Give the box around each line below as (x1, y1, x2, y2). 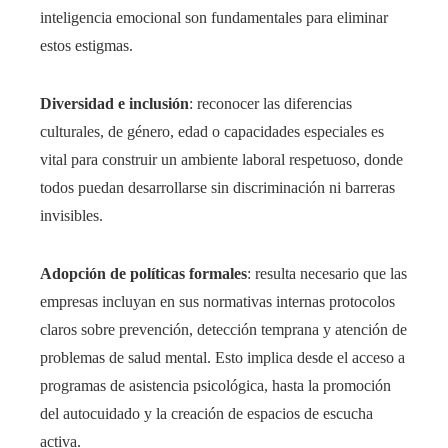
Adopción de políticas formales (40, 265, 247, 283)
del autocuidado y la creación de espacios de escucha (40, 405, 373, 423)
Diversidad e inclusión (40, 95, 189, 113)
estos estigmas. (40, 37, 133, 55)
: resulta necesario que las (247, 265, 407, 283)
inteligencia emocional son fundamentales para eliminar (40, 9, 388, 27)
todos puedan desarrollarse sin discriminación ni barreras (40, 179, 395, 197)
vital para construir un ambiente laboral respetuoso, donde (40, 151, 403, 169)
